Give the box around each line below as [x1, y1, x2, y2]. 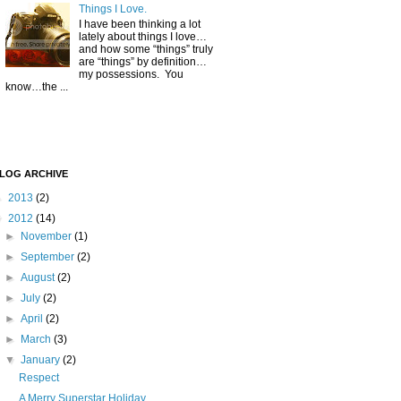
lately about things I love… [78, 30, 207, 43]
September [21, 251, 78, 264]
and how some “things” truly [78, 42, 213, 55]
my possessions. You [78, 67, 183, 81]
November [21, 230, 75, 243]
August [21, 271, 58, 285]
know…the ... [5, 80, 68, 93]
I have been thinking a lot [78, 17, 200, 30]
